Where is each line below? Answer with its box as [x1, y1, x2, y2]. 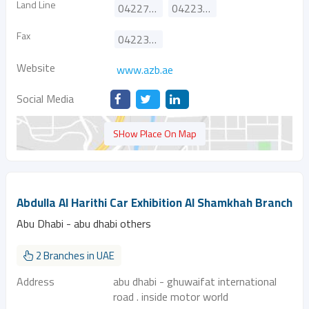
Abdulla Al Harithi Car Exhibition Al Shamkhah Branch [17, 192, 292, 214]
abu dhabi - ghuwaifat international [113, 273, 277, 290]
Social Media [17, 90, 74, 107]
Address [17, 273, 54, 290]
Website [17, 59, 55, 76]
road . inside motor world [113, 288, 228, 305]
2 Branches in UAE [34, 248, 114, 263]
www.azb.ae [117, 61, 173, 78]
